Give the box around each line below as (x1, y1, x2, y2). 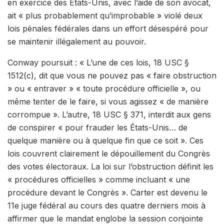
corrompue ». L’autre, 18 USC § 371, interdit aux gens (7, 109, 211, 120)
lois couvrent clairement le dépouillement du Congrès (7, 148, 210, 159)
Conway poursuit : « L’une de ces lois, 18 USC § (7, 57, 189, 68)
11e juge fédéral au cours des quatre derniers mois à (7, 200, 205, 211)
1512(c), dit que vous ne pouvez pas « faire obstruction (7, 70, 216, 81)
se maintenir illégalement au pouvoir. (7, 36, 146, 47)
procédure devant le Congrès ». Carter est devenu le (7, 187, 207, 198)
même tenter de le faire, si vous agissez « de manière (7, 96, 208, 107)
